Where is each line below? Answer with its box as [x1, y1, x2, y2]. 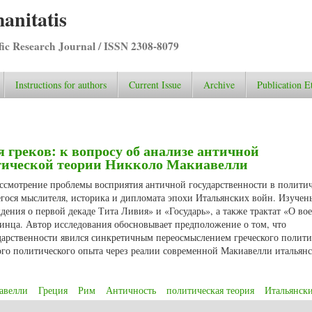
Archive [203, 78, 235, 91]
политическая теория [166, 283, 254, 297]
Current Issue [129, 78, 181, 91]
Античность [106, 283, 156, 297]
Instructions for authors [15, 78, 107, 91]
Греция [38, 283, 68, 297]
